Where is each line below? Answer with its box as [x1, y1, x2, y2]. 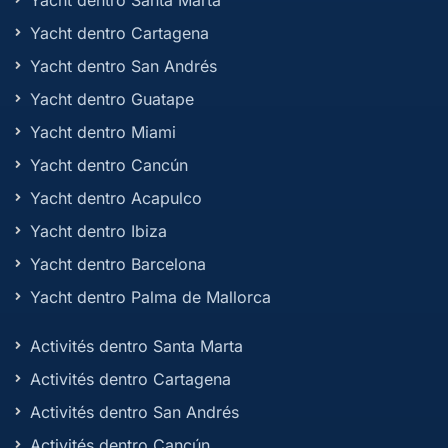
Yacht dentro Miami [30, 121, 176, 142]
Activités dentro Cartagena [30, 368, 231, 389]
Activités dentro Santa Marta [30, 335, 243, 356]
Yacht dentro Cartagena [30, 22, 209, 43]
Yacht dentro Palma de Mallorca [30, 286, 271, 307]
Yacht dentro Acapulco [30, 187, 202, 208]
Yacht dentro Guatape [30, 88, 194, 109]
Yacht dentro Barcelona [30, 253, 206, 274]
